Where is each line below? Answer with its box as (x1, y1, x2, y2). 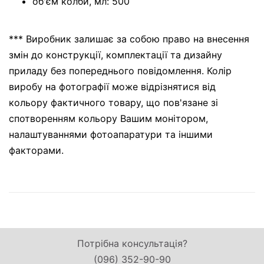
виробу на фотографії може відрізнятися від (9, 81, 216, 93)
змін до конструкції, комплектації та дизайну (9, 49, 222, 61)
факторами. (9, 144, 64, 157)
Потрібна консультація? (77, 237, 187, 250)
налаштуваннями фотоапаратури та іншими (9, 128, 213, 141)
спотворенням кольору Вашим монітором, (9, 113, 208, 125)
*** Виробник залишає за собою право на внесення (9, 33, 249, 45)
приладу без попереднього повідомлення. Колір (9, 65, 232, 77)
